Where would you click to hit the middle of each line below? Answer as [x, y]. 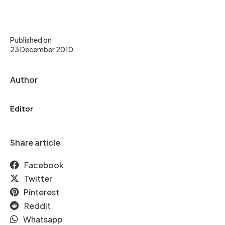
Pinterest [41, 192]
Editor [21, 108]
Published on [31, 40]
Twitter [38, 179]
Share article [35, 142]
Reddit [37, 206]
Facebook [44, 165]
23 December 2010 [42, 49]
